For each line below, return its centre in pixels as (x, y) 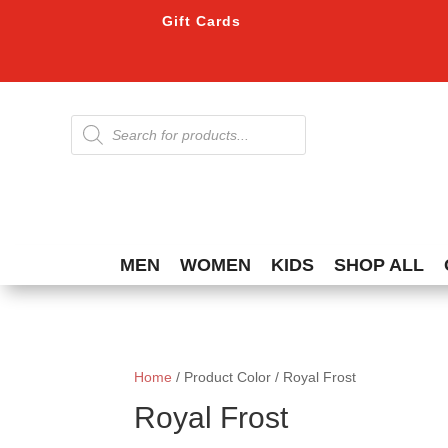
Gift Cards (202, 21)
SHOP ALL (378, 265)
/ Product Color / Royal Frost (264, 377)
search (91, 135)
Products (97, 121)
